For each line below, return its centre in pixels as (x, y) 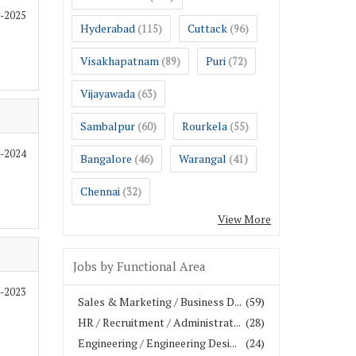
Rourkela (205, 126)
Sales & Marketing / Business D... (160, 302)
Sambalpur (108, 126)
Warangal (203, 159)
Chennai (100, 191)
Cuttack (207, 28)
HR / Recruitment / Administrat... (159, 322)
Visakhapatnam (120, 61)
